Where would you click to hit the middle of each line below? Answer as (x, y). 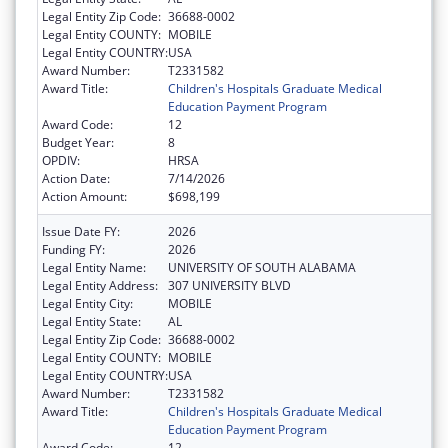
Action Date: (76, 178)
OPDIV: (61, 160)
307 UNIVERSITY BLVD (229, 285)
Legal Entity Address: (100, 285)
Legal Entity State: (91, 321)
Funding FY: (73, 249)
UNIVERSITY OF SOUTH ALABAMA (262, 267)
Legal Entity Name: (94, 267)
